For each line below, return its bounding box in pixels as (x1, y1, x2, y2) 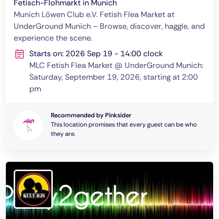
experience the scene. (14, 33, 92, 43)
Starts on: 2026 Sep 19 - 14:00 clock (29, 48, 163, 59)
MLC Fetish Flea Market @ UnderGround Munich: (29, 60, 203, 70)
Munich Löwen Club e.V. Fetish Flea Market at (14, 9, 175, 20)
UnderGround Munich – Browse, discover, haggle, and (14, 21, 205, 31)
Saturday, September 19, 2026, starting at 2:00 (29, 72, 198, 82)
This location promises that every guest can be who (51, 120, 197, 129)
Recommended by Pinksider (51, 111, 131, 119)
